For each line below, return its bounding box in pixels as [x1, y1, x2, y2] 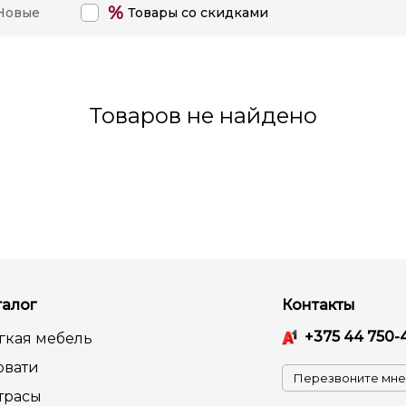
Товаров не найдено [89, 102, 317, 129]
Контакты [282, 296, 355, 314]
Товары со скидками [128, 5, 268, 21]
